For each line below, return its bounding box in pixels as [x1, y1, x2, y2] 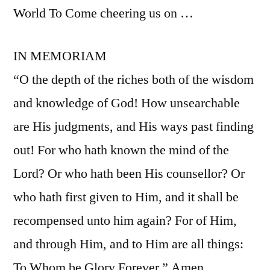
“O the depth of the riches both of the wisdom [13, 71, 254, 88]
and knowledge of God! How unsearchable [13, 94, 240, 111]
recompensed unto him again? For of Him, [13, 212, 237, 229]
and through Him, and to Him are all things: [13, 235, 243, 253]
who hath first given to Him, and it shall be [13, 188, 239, 206]
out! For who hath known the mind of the [13, 141, 229, 159]
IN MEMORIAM [13, 47, 107, 64]
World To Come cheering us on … [13, 4, 193, 22]
